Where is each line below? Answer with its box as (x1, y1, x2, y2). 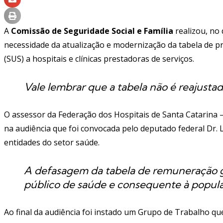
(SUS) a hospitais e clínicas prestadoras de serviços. (4, 53, 194, 64)
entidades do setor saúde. (4, 136, 100, 148)
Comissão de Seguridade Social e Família (11, 25, 173, 36)
